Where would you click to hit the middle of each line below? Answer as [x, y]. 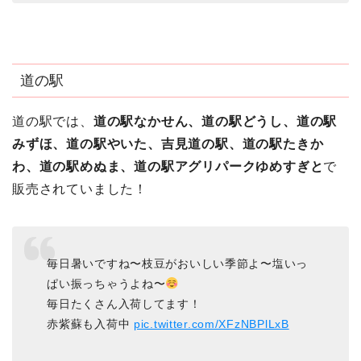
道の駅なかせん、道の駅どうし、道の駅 [215, 121]
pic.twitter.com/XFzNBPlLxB [211, 324]
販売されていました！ [80, 189]
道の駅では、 [53, 121]
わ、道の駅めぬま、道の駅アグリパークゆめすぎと [168, 166]
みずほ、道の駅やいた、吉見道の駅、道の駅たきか [168, 143]
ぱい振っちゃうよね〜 [106, 284]
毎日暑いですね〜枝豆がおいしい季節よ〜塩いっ [178, 264]
